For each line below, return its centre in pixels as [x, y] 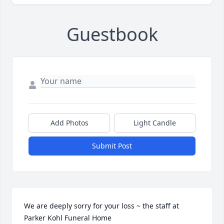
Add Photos [69, 123]
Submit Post [112, 146]
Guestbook [112, 34]
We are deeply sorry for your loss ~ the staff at [101, 206]
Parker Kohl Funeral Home [68, 218]
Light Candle [155, 123]
